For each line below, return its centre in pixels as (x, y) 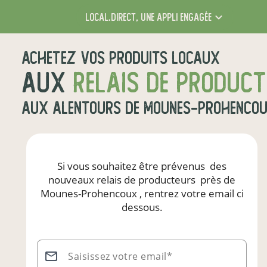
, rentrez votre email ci (190, 193)
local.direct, (111, 17)
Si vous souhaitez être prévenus (132, 166)
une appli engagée (175, 17)
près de (217, 180)
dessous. (142, 207)
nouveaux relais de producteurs (123, 180)
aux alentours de (83, 108)
